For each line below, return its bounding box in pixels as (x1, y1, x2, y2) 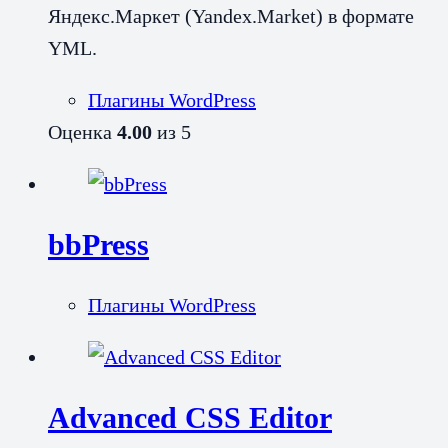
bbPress (48, 227, 149, 261)
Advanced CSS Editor (48, 400, 332, 434)
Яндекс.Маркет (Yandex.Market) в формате (48, 4, 414, 27)
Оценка (48, 120, 117, 143)
